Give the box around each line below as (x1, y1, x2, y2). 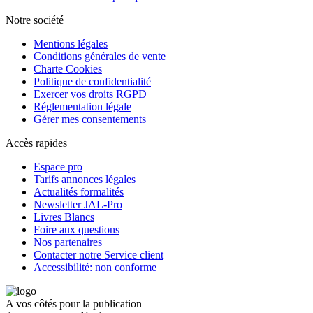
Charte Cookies (34, 62, 102, 75)
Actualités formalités (34, 185, 124, 198)
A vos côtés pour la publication (6, 297, 142, 310)
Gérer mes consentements (34, 112, 146, 125)
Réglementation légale (34, 100, 131, 112)
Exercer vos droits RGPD (34, 87, 147, 100)
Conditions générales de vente (34, 50, 166, 62)
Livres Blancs (34, 210, 94, 223)
